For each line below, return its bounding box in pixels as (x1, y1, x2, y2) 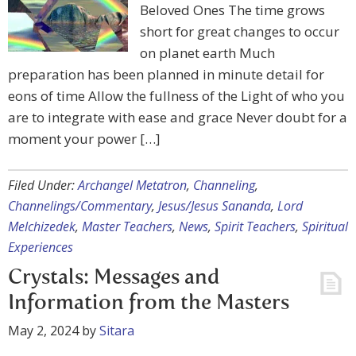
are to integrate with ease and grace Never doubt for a (8, 108, 347, 126)
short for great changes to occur (140, 22, 339, 41)
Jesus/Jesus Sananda (158, 197, 271, 215)
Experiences (8, 238, 73, 256)
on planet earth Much (140, 44, 275, 62)
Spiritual (302, 218, 348, 235)
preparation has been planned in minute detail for (8, 65, 324, 83)
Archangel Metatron (78, 176, 187, 194)
